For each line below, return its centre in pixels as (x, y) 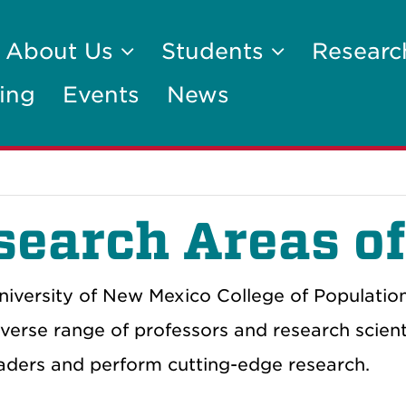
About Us (63, 51)
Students (216, 51)
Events (101, 95)
